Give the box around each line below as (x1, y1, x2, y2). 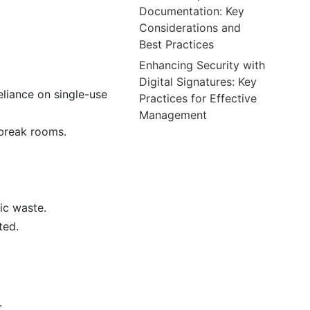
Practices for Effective (139, 91, 257, 105)
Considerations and (139, 20, 241, 35)
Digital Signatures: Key (139, 74, 257, 89)
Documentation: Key (139, 3, 245, 18)
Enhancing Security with (139, 57, 266, 72)
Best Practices (139, 37, 215, 51)
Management (139, 107, 208, 122)
